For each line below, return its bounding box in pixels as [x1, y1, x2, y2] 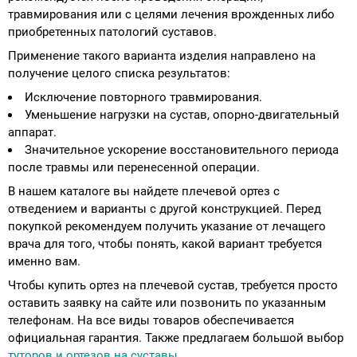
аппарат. [8, 125, 57, 140]
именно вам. [8, 254, 80, 269]
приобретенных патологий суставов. [8, 25, 217, 40]
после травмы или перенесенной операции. [8, 160, 260, 175]
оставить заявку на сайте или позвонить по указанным [8, 296, 326, 311]
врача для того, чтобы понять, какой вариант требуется [8, 237, 322, 252]
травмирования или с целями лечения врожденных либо [8, 7, 335, 22]
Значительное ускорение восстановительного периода [25, 143, 339, 158]
